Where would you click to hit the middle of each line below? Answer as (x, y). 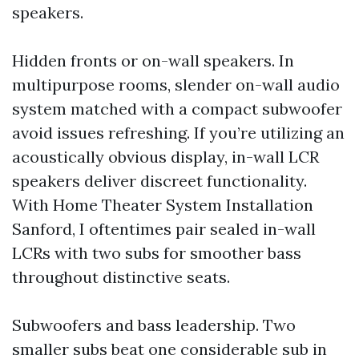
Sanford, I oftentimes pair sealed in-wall (164, 229)
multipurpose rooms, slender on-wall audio (176, 85)
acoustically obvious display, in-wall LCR (165, 157)
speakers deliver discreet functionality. (159, 181)
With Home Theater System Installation (163, 205)
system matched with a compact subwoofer (177, 109)
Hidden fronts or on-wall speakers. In (153, 61)
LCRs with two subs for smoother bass (157, 253)
